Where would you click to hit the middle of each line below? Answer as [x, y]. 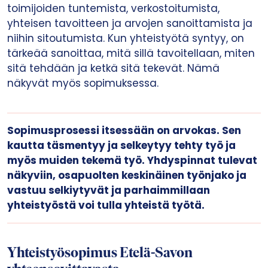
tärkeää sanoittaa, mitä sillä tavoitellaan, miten [131, 53]
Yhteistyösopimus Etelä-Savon [100, 254]
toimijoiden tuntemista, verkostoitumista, [113, 8]
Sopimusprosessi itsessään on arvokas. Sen [124, 130]
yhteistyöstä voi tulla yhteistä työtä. [106, 205]
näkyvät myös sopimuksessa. [83, 83]
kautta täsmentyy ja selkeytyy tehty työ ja [121, 145]
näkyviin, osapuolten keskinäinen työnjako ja [127, 175]
